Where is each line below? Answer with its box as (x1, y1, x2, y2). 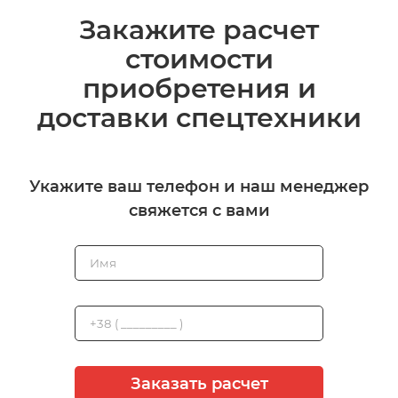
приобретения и (82, 72, 316, 106)
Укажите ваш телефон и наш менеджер (29, 177, 369, 197)
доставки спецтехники (36, 101, 362, 135)
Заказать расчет (130, 374, 268, 394)
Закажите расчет (79, 13, 319, 47)
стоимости (124, 43, 274, 76)
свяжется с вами (128, 201, 270, 221)
